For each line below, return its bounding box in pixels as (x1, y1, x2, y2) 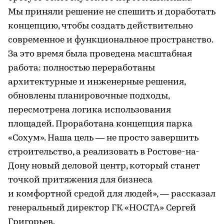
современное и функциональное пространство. (8, 35, 213, 45)
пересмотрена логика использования (8, 105, 171, 115)
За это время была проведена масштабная (8, 49, 192, 59)
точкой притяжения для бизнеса (8, 175, 152, 185)
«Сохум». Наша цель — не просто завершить (8, 133, 198, 143)
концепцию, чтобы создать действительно (8, 21, 193, 31)
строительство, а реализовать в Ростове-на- (8, 147, 199, 157)
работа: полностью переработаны (8, 63, 155, 73)
